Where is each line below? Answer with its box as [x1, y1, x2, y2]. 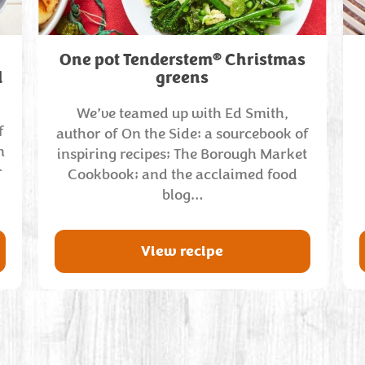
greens [156, 67, 209, 89]
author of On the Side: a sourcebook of [55, 124, 309, 143]
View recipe [141, 241, 224, 261]
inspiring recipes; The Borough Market [57, 144, 308, 164]
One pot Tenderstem [59, 49, 213, 71]
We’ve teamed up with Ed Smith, [76, 103, 288, 123]
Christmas [221, 49, 306, 71]
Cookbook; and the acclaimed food [67, 165, 297, 184]
